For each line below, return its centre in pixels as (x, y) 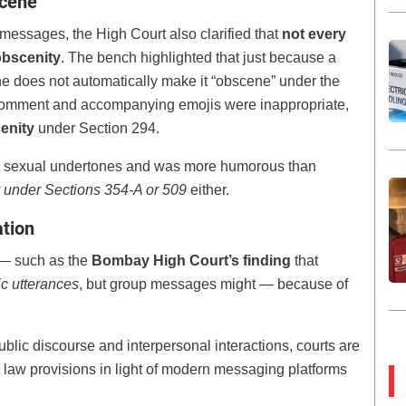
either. (208, 190)
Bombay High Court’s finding (191, 261)
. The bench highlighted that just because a (198, 58)
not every (314, 34)
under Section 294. (97, 129)
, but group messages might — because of (213, 285)
